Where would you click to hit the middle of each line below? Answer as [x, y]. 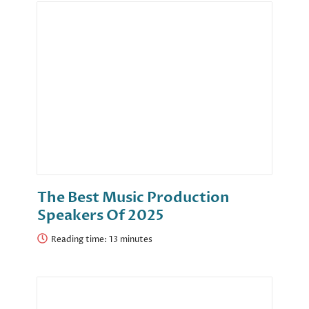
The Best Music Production [133, 198]
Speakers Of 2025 [100, 216]
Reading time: [80, 240]
